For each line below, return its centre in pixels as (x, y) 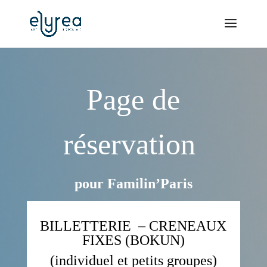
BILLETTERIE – (95, 226)
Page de (133, 99)
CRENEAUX (188, 226)
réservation (133, 144)
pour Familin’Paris (133, 183)
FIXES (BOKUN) (133, 240)
